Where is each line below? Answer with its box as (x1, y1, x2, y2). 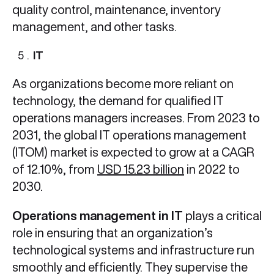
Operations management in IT (12, 209, 183, 223)
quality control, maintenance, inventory (12, 3, 221, 17)
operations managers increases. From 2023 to (12, 111, 260, 125)
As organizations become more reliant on (12, 77, 234, 91)
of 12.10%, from (12, 163, 97, 176)
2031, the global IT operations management (12, 128, 246, 142)
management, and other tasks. (12, 20, 177, 34)
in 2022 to (184, 163, 240, 176)
